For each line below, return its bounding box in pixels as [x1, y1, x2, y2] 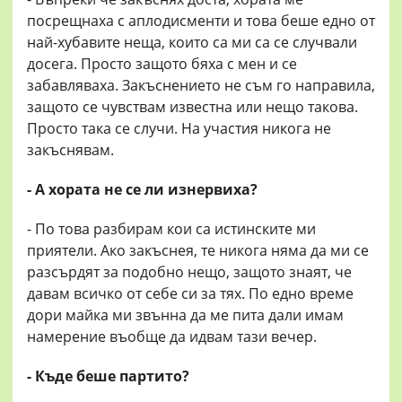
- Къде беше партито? [27, 366, 189, 387]
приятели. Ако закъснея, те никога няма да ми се [27, 240, 369, 261]
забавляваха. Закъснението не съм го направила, [27, 75, 375, 96]
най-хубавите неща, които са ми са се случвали [27, 32, 357, 53]
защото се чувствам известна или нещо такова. [27, 97, 358, 118]
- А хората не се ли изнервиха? [27, 179, 258, 200]
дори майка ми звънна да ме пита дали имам [27, 305, 344, 326]
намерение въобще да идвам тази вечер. [27, 327, 317, 347]
